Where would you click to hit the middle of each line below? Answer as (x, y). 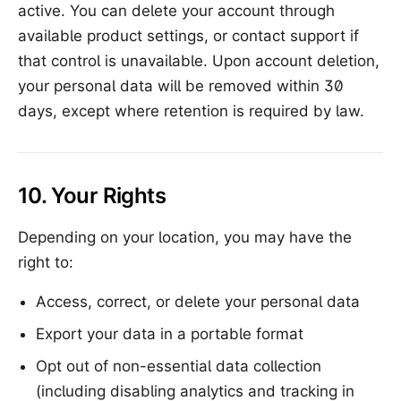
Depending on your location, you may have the (185, 237)
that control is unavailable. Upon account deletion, (199, 61)
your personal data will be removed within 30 (181, 86)
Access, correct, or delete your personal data (198, 302)
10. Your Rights (92, 196)
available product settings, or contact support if (188, 36)
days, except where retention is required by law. (191, 111)
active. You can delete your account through (176, 11)
